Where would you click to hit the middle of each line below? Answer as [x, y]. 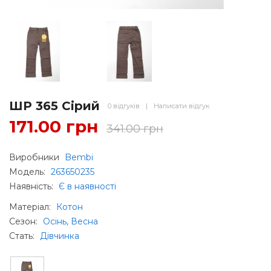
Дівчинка [60, 236]
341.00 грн [135, 129]
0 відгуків [124, 106]
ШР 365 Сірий [54, 106]
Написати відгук [181, 106]
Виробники [35, 157]
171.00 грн [54, 126]
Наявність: [32, 186]
